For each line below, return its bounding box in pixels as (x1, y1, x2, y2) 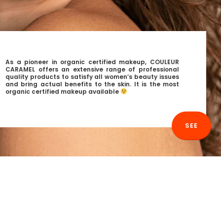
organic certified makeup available (5, 87, 121, 96)
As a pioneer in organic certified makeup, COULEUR (5, 58, 179, 67)
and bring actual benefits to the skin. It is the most (5, 80, 179, 89)
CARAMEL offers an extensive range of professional (5, 65, 179, 74)
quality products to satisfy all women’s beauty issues (5, 73, 179, 81)
